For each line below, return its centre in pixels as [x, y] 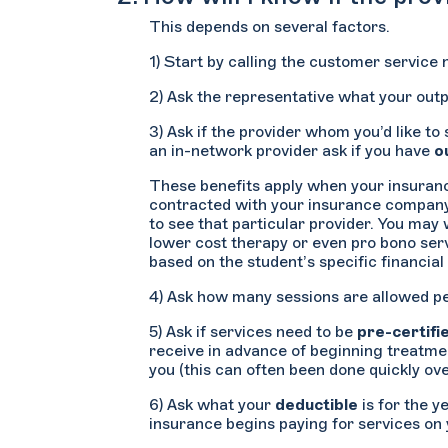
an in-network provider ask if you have [291, 151]
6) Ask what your [212, 405]
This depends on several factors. [269, 27]
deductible [316, 405]
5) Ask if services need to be [253, 332]
